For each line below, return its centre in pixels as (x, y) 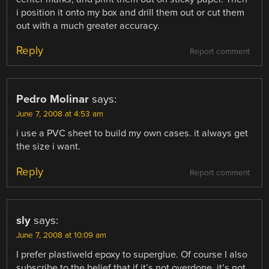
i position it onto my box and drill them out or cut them (131, 13)
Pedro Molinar (53, 99)
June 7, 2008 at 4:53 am (60, 114)
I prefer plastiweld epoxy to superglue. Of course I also (132, 254)
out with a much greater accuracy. (88, 26)
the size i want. (49, 147)
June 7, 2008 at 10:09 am (62, 235)
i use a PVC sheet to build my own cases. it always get (132, 134)
